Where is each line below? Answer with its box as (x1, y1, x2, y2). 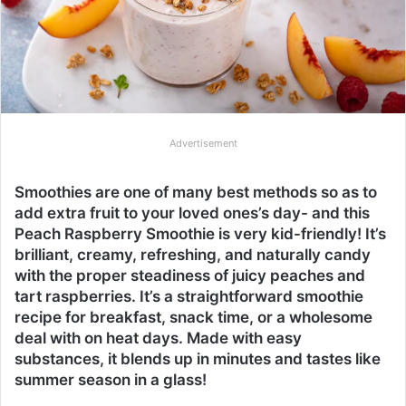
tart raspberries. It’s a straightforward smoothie (14, 286, 363, 305)
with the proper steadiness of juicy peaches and (14, 266, 365, 285)
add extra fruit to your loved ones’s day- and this (14, 203, 370, 222)
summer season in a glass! (14, 370, 207, 389)
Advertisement (169, 136, 237, 150)
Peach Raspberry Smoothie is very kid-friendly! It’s (14, 224, 386, 243)
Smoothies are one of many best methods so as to (14, 182, 377, 201)
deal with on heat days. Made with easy (14, 328, 302, 347)
